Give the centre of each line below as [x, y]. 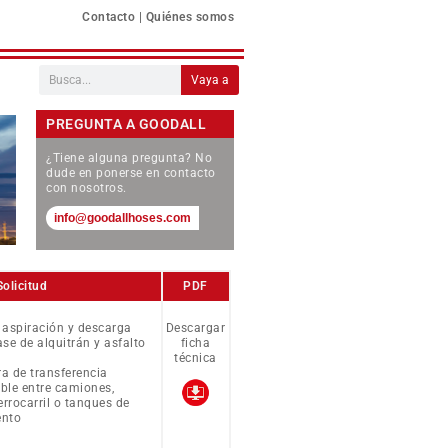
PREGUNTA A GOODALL [126, 124]
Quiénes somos [189, 17]
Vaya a [209, 79]
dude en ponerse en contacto [131, 173]
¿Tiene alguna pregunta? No [129, 158]
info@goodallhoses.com [122, 217]
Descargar [195, 328]
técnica [195, 358]
